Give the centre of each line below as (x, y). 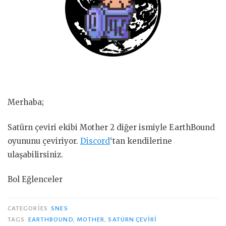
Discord (95, 141)
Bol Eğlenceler (35, 179)
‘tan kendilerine (141, 141)
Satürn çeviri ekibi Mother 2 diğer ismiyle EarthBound (111, 127)
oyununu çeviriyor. (44, 141)
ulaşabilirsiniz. (35, 154)
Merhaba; (26, 102)
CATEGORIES (29, 208)
